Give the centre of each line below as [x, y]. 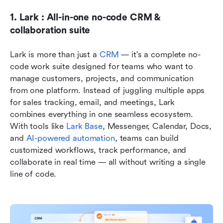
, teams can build [147, 138]
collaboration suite [50, 30]
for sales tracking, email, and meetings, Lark [93, 102]
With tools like [38, 126]
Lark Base [84, 126]
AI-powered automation [70, 138]
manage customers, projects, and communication [102, 78]
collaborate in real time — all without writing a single [108, 162]
